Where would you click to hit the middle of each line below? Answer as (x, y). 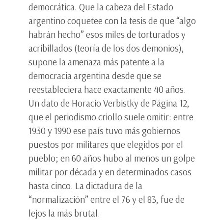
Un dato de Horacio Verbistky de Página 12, (109, 103)
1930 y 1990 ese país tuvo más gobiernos (104, 130)
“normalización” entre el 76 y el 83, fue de (107, 199)
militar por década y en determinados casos (110, 172)
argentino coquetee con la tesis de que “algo (112, 20)
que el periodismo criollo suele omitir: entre (111, 117)
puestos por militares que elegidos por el (106, 144)
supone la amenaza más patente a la (96, 62)
